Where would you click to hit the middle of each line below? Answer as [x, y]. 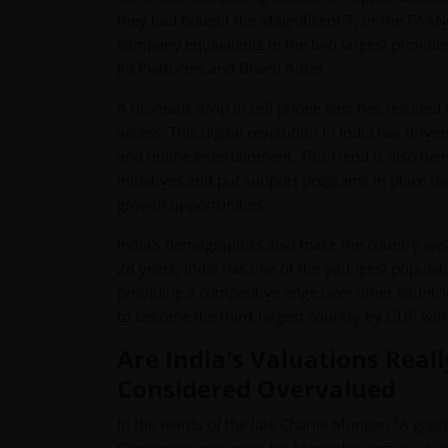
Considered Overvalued [256, 389]
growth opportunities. [192, 204]
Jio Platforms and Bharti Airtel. [221, 68]
